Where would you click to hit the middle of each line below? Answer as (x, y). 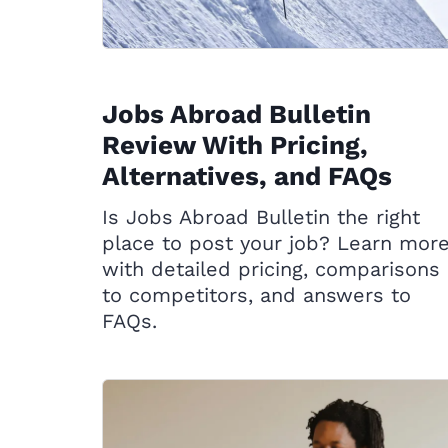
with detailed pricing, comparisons (271, 269)
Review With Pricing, (235, 145)
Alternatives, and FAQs (247, 176)
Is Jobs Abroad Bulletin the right (261, 217)
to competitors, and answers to (256, 295)
